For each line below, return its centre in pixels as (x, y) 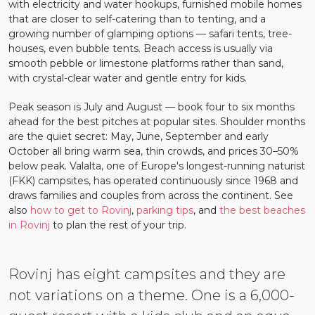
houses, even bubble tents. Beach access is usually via (141, 49)
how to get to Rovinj (81, 210)
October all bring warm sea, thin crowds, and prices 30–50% (154, 151)
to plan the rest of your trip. (118, 225)
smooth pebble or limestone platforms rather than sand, (146, 63)
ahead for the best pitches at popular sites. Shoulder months (157, 122)
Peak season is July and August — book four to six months (152, 107)
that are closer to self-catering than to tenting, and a (137, 19)
